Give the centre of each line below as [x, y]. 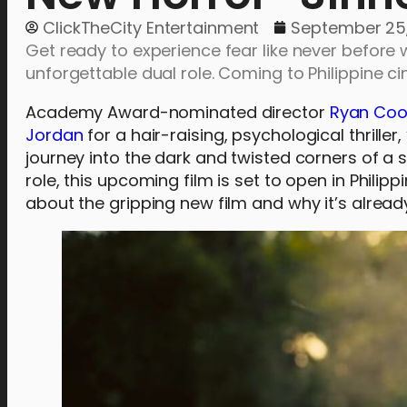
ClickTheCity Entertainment [151, 27]
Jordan [55, 134]
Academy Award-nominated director [178, 112]
